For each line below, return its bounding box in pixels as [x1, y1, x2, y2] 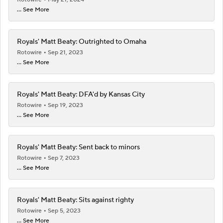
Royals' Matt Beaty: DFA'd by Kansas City [17, 90, 145, 99]
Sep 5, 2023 [48, 207, 81, 215]
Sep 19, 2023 [48, 101, 83, 109]
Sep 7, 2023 [48, 154, 80, 162]
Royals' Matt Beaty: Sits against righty [17, 195, 134, 205]
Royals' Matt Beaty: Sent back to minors [17, 142, 140, 152]
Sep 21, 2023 [48, 48, 83, 56]
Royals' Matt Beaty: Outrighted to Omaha [17, 37, 146, 46]
